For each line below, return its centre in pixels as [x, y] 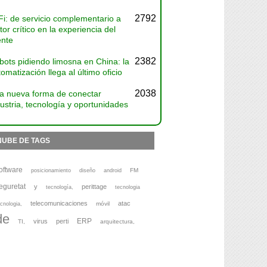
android [112, 170]
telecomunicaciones [59, 203]
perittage [94, 187]
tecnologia [127, 187]
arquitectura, [117, 221]
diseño [87, 170]
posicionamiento [51, 170]
